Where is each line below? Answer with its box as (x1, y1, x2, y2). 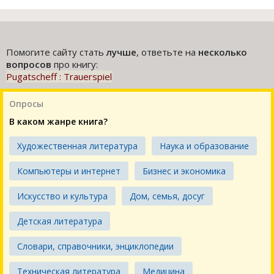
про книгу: (51, 58, 98, 71)
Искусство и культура (17, 190, 108, 202)
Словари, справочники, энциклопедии (17, 240, 174, 253)
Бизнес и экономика (143, 165, 226, 177)
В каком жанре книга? (9, 116, 108, 128)
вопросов (6, 58, 51, 71)
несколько (198, 46, 247, 59)
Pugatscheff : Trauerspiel (6, 70, 112, 83)
